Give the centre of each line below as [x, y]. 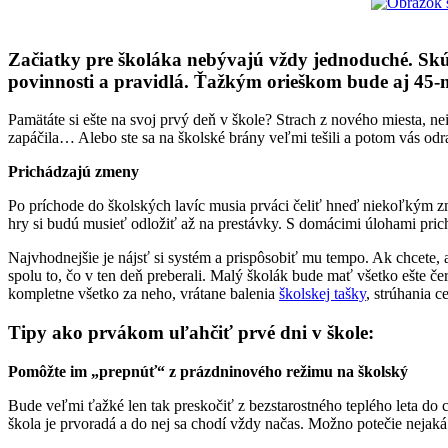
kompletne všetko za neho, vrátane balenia [143, 294]
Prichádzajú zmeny [73, 172]
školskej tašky [322, 294]
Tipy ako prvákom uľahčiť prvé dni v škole [188, 332]
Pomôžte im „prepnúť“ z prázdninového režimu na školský [208, 371]
